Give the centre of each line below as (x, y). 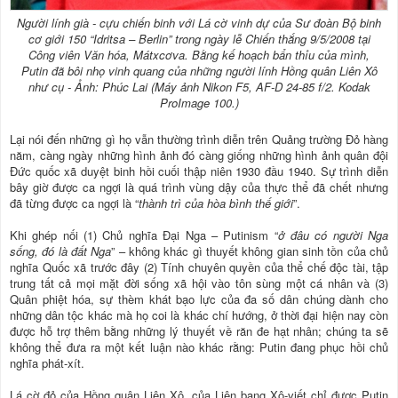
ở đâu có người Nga (333, 235)
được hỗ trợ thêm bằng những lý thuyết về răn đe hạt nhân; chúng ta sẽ (199, 330)
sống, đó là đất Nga (61, 251)
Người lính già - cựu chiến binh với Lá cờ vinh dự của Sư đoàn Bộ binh (199, 22)
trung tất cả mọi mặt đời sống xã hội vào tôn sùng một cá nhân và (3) (199, 283)
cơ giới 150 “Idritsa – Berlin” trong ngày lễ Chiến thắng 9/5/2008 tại (199, 38)
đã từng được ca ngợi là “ (74, 203)
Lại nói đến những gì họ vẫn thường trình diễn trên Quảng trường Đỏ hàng (199, 139)
